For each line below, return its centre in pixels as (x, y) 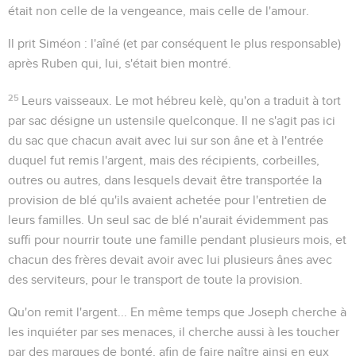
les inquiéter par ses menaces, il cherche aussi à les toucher (174, 332)
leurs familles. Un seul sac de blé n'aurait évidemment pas (168, 220)
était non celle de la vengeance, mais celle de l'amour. (159, 11)
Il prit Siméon (44, 43)
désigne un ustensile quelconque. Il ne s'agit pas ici (191, 120)
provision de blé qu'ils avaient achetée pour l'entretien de (167, 200)
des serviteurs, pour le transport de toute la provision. (155, 279)
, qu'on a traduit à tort (282, 101)
